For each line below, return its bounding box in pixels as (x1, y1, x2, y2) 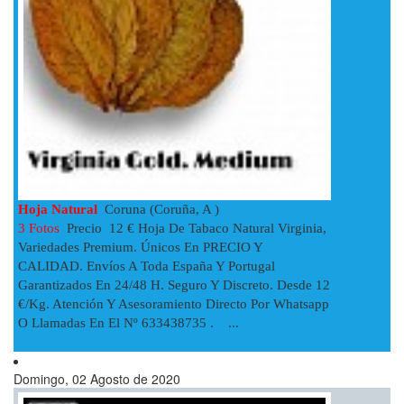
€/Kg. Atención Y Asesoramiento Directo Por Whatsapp (18, 296, 329, 311)
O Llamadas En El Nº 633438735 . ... (18, 315, 239, 330)
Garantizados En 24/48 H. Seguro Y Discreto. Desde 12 (18, 277, 330, 292)
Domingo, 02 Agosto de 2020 (14, 369, 180, 388)
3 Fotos (18, 220, 63, 235)
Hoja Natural (18, 201, 97, 216)
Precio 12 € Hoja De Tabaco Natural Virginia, (63, 220, 326, 235)
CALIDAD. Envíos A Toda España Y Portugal (18, 258, 275, 273)
